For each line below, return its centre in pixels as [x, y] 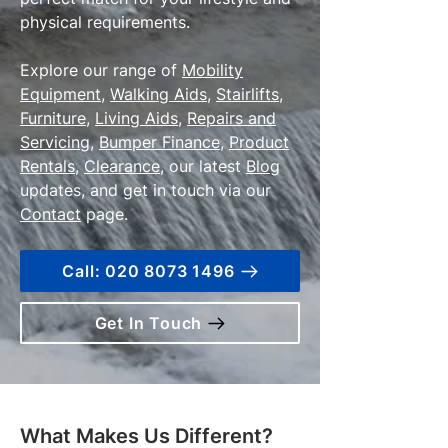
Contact [50, 214]
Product [259, 142]
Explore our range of [101, 70]
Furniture [53, 118]
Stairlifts [247, 94]
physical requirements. [105, 22]
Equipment [60, 94]
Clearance [122, 166]
